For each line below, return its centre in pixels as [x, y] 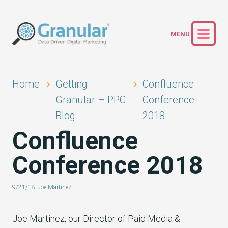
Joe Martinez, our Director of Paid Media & [96, 219]
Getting [72, 84]
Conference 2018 [108, 165]
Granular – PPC [91, 100]
